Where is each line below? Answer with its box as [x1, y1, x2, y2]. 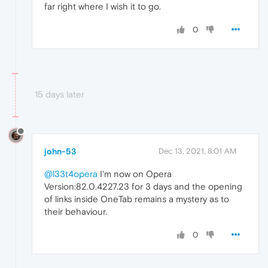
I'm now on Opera [98, 169, 172, 179]
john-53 [44, 147, 76, 157]
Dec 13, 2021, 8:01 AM [159, 147, 236, 156]
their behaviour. [44, 206, 107, 217]
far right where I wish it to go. [44, 1, 161, 12]
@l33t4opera [44, 169, 98, 179]
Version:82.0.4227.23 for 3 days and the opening [44, 181, 242, 192]
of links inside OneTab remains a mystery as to [44, 194, 229, 205]
